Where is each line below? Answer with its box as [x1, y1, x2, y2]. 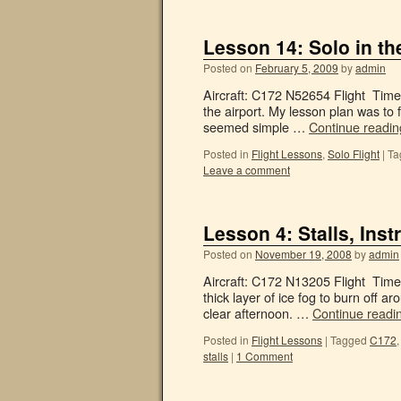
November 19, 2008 [255, 246, 352, 261]
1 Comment [236, 348, 293, 363]
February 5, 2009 [255, 60, 338, 75]
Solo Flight [328, 146, 380, 161]
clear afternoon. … [203, 303, 312, 322]
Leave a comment [203, 162, 290, 177]
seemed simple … [203, 117, 309, 136]
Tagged [330, 332, 367, 347]
